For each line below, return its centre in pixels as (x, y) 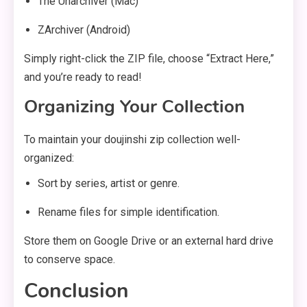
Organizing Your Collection (134, 107)
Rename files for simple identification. (128, 212)
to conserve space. (70, 260)
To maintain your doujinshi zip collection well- (132, 140)
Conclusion (76, 291)
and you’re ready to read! (83, 77)
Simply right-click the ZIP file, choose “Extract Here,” (149, 59)
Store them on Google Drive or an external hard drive (149, 241)
